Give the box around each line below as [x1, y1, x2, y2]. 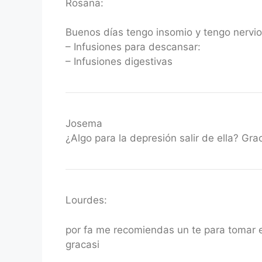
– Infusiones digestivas [65, 56, 173, 67]
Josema [65, 118, 102, 129]
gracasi [65, 238, 99, 250]
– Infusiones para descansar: [65, 41, 201, 53]
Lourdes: [65, 194, 107, 206]
